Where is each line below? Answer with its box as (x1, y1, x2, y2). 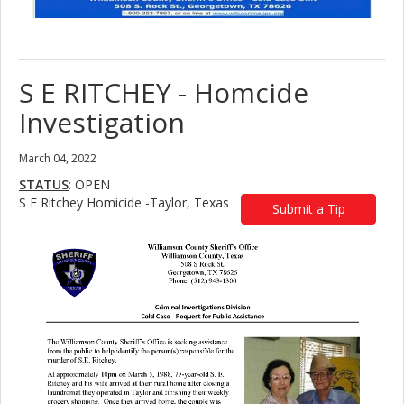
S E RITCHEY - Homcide (19, 74, 308, 112)
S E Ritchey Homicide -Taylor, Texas (19, 194, 229, 212)
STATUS (19, 176, 69, 194)
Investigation (19, 104, 185, 142)
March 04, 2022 (19, 151, 96, 167)
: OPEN (69, 176, 110, 194)
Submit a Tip (271, 200, 345, 218)
